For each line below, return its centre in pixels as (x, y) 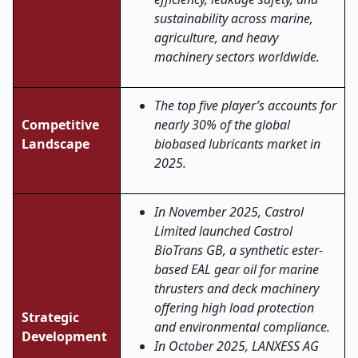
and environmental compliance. (242, 327)
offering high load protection (234, 308)
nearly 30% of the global (222, 125)
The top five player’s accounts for (245, 105)
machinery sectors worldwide (235, 57)
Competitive (60, 125)
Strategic (50, 317)
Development (64, 336)
